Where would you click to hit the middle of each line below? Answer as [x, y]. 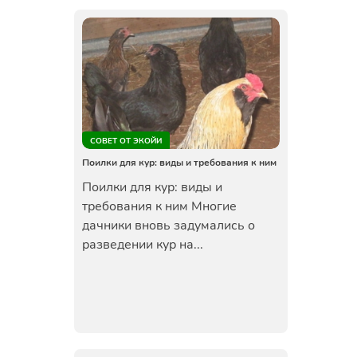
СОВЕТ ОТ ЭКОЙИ [126, 141]
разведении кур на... [142, 245]
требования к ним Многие [159, 206]
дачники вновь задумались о [168, 226]
